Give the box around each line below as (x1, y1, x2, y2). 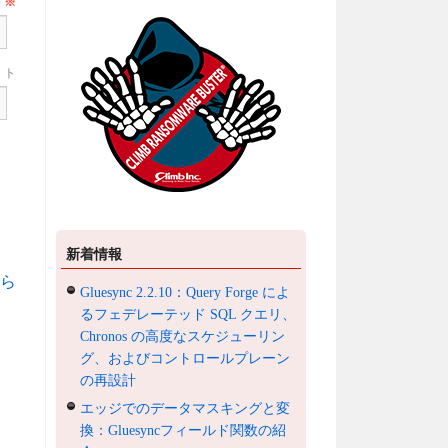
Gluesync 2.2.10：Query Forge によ (80, 284, 291, 300)
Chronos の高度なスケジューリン (80, 328, 286, 344)
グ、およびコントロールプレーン (80, 350, 291, 366)
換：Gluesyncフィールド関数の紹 (80, 422, 287, 438)
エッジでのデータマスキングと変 (80, 400, 291, 416)
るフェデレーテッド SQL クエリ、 (80, 306, 297, 322)
